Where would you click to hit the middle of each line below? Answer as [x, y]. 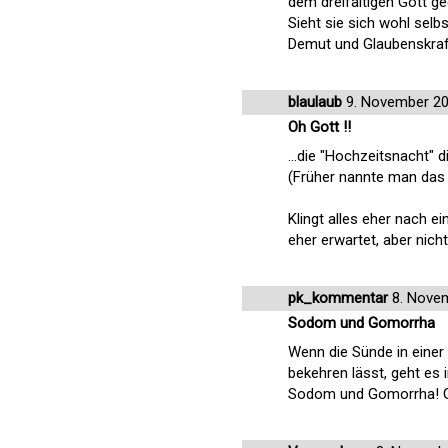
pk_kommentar [338, 298]
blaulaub [315, 102]
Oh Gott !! [319, 127]
